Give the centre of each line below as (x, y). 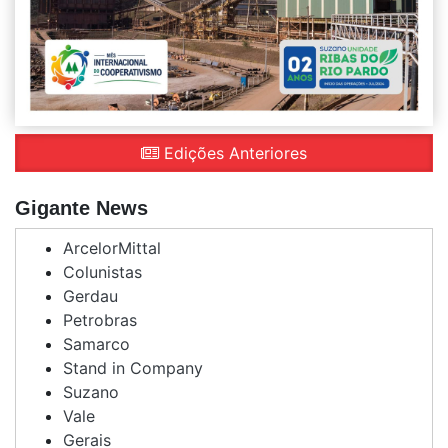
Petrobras (100, 319)
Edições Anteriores (233, 152)
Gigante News (81, 207)
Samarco (96, 343)
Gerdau (90, 295)
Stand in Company (133, 367)
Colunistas (102, 271)
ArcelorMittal (112, 247)
